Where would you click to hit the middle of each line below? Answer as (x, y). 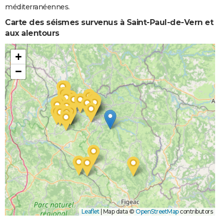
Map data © (119, 211)
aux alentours (32, 33)
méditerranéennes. (37, 7)
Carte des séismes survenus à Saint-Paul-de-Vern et (109, 22)
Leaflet (90, 211)
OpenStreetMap (157, 211)
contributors (195, 211)
